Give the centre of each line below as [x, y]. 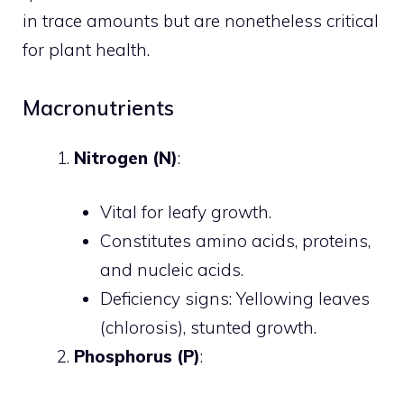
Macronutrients [98, 107]
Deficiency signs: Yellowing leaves [234, 298]
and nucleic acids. [171, 270]
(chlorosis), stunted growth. [208, 327]
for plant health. [86, 50]
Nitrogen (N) [126, 157]
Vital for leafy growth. [185, 212]
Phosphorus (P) [137, 356]
